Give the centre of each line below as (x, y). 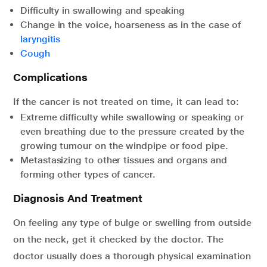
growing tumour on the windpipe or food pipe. (124, 146)
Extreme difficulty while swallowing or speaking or (132, 117)
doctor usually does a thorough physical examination (132, 256)
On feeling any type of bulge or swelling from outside (132, 223)
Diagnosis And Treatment (78, 198)
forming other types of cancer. (88, 175)
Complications (50, 77)
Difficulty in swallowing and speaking (103, 11)
